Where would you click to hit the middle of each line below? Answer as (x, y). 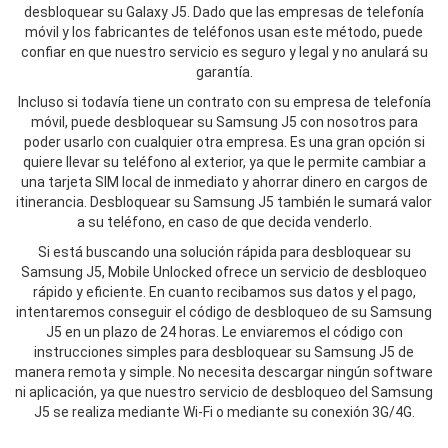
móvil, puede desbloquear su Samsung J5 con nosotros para (224, 122)
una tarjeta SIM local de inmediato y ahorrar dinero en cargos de (224, 182)
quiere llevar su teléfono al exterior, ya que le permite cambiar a (224, 162)
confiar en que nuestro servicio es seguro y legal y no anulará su (224, 52)
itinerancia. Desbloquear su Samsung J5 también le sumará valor (224, 202)
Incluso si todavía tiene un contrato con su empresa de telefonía (224, 102)
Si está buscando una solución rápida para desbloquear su (224, 252)
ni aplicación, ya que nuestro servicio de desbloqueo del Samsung (224, 392)
